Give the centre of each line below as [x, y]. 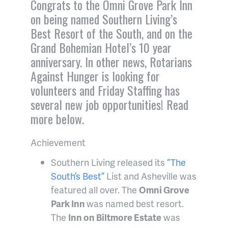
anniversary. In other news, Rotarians [111, 62]
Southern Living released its [109, 162]
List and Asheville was [150, 176]
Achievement [58, 142]
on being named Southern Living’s [104, 19]
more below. [57, 119]
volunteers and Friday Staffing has [105, 90]
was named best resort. [135, 204]
